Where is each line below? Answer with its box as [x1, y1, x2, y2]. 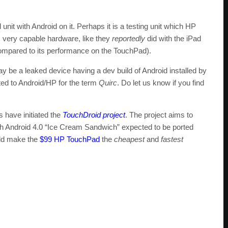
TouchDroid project [63, 110, 125, 119]
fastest [161, 135, 183, 144]
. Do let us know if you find [117, 78, 204, 87]
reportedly [112, 34, 145, 43]
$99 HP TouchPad [40, 135, 100, 144]
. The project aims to [125, 110, 193, 119]
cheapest [114, 135, 145, 144]
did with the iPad [145, 34, 201, 43]
